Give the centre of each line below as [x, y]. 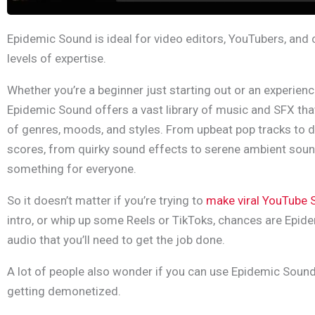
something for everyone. [72, 169]
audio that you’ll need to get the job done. [116, 240]
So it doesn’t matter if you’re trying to [107, 201]
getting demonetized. [64, 291]
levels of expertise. [57, 59]
